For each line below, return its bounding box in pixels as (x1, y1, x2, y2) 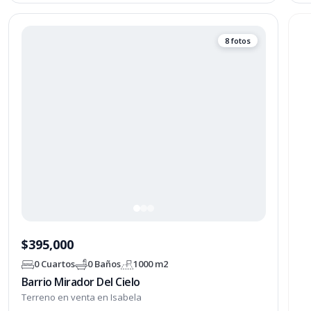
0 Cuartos (33, 258, 75, 271)
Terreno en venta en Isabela (21, 290, 142, 303)
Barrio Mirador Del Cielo (21, 274, 140, 289)
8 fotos (224, 35, 251, 46)
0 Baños (87, 258, 121, 271)
